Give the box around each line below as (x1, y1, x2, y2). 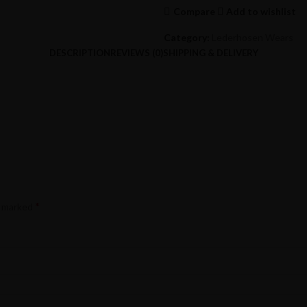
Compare (173, 5, 215, 17)
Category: (164, 32, 210, 43)
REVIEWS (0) (110, 47, 163, 58)
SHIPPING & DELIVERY (162, 47, 258, 58)
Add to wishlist (226, 5, 297, 17)
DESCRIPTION (49, 47, 110, 58)
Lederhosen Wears (212, 32, 293, 43)
